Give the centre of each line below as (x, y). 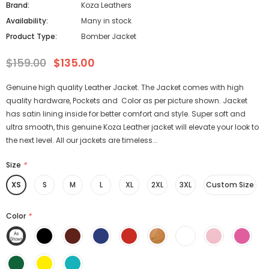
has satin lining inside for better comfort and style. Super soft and (126, 114)
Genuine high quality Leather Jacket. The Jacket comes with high (125, 87)
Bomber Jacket (109, 36)
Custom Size (230, 185)
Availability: (27, 21)
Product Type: (32, 36)
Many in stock (106, 21)
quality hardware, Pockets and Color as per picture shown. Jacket (127, 101)
